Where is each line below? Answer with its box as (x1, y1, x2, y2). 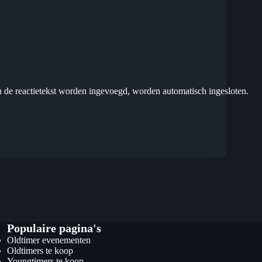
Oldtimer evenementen (6, 235, 91, 245)
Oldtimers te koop (6, 246, 73, 256)
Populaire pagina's (6, 222, 101, 235)
